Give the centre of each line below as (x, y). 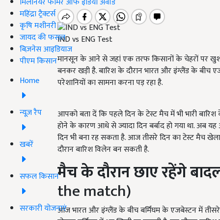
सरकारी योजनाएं (43, 208)
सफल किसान (39, 176)
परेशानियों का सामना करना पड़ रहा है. (110, 83)
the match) (94, 192)
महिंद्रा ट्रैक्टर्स (38, 14)
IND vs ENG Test (85, 40)
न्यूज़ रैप (31, 112)
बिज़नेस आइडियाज (46, 49)
